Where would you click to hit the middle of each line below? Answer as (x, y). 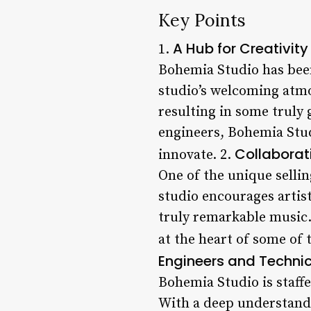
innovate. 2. (196, 155)
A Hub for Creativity (241, 48)
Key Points (202, 20)
